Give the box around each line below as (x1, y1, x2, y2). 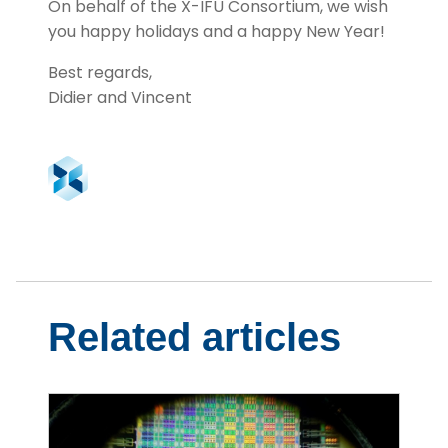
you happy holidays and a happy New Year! (48, 20, 385, 44)
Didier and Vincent (48, 86, 192, 110)
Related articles (48, 315, 341, 360)
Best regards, (48, 61, 152, 85)
